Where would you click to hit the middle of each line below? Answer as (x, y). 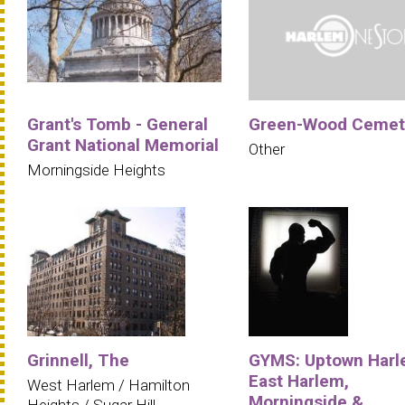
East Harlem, (299, 381)
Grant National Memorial (123, 145)
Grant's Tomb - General (118, 124)
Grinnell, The (78, 361)
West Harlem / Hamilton (108, 386)
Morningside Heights (96, 170)
